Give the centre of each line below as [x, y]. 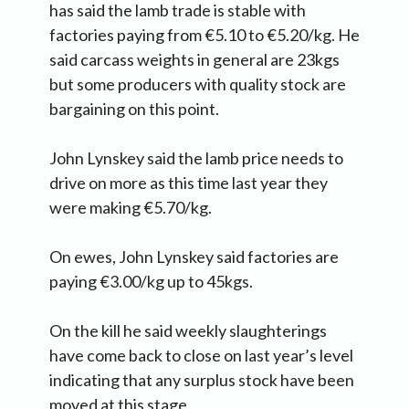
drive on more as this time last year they [189, 182]
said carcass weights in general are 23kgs [194, 59]
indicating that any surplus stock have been [202, 379]
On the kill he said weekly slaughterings [188, 330]
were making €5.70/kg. [131, 207]
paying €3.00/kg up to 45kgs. [151, 281]
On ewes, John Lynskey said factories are [194, 256]
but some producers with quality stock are [198, 84]
